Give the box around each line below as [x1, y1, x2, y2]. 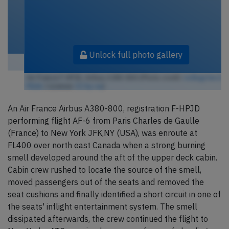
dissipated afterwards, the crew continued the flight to [8, 214, 208, 224]
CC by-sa [59, 81, 86, 91]
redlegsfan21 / [167, 73, 212, 82]
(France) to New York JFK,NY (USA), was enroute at [8, 128, 197, 139]
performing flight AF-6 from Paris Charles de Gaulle [8, 116, 199, 126]
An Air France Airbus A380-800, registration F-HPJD [8, 103, 200, 114]
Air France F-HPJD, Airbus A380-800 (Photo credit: [10, 73, 167, 82]
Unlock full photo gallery [70, 50, 166, 60]
